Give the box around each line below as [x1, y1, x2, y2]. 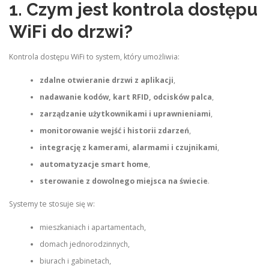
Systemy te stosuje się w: [9, 199, 95, 210]
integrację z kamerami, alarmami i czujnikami [39, 142, 217, 153]
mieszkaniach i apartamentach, [39, 222, 146, 232]
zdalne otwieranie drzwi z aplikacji [39, 74, 174, 85]
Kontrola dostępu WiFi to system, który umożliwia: [9, 52, 180, 62]
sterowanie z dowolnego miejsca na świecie [39, 175, 208, 186]
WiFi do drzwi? [9, 22, 133, 43]
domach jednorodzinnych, [39, 238, 130, 249]
